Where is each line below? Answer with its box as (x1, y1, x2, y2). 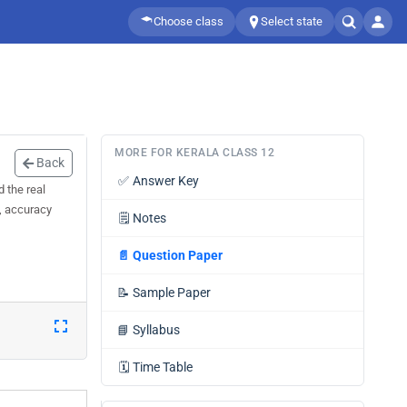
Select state (261, 15, 323, 28)
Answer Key (133, 174, 199, 188)
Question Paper (133, 248, 223, 263)
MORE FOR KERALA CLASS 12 (114, 146, 274, 159)
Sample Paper (133, 285, 211, 300)
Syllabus (133, 323, 180, 337)
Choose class (154, 15, 223, 28)
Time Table (133, 360, 193, 374)
